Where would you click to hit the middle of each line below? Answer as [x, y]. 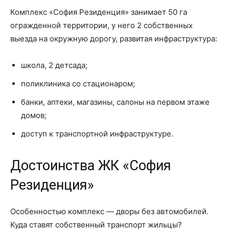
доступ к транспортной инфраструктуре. [97, 134]
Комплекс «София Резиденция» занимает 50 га [99, 12]
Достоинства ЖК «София [91, 166]
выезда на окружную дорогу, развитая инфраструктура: [114, 39]
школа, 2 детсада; [54, 65]
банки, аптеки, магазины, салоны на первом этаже [115, 102]
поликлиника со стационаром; [78, 84]
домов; [34, 115]
